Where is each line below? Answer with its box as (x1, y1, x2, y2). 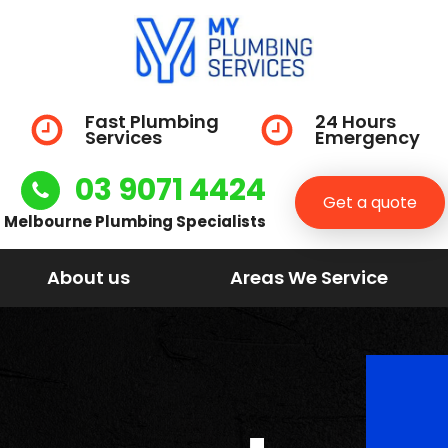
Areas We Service (230, 264, 388, 290)
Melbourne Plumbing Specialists (3, 210, 266, 232)
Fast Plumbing (84, 108, 219, 134)
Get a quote (322, 190, 417, 214)
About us (47, 264, 130, 290)
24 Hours (314, 108, 396, 134)
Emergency (314, 124, 420, 150)
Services (84, 124, 162, 150)
